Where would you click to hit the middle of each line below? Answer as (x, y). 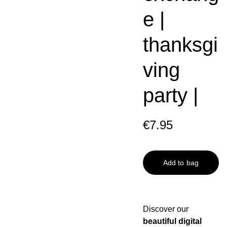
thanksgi (180, 45)
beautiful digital (172, 221)
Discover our (165, 209)
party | (170, 95)
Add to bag (181, 163)
